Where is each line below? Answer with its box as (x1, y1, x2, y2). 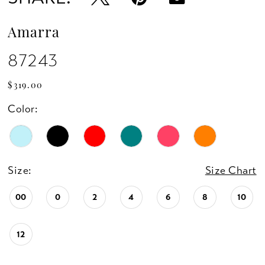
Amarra (8, 27, 60, 41)
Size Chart (205, 164, 257, 177)
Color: (8, 102, 38, 115)
